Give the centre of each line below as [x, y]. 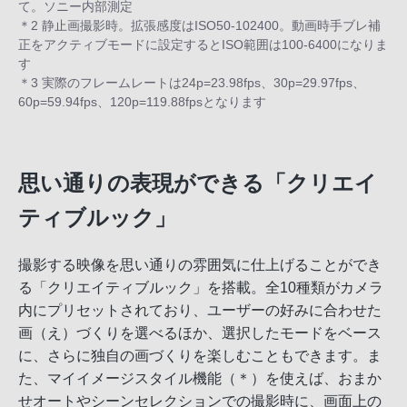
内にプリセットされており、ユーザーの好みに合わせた [200, 310]
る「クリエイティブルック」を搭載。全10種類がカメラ [201, 287]
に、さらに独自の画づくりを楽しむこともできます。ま [200, 355]
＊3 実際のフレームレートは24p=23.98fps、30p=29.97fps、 [192, 83]
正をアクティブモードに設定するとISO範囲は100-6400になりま [203, 45]
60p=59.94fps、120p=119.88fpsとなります [142, 102]
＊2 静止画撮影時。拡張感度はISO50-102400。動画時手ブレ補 [199, 25]
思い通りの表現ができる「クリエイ [198, 183]
